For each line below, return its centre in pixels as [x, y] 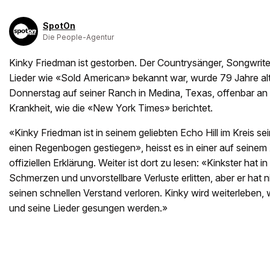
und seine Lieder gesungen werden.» [88, 208]
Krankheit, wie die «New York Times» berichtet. [111, 108]
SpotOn [59, 26]
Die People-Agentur [78, 37]
